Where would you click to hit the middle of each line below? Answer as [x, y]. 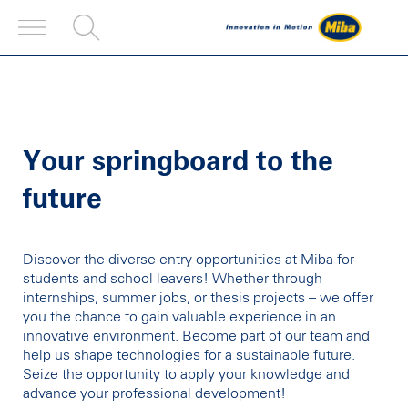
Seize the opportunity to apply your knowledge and [186, 374]
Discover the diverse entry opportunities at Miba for [189, 260]
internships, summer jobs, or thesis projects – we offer [198, 298]
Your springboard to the [178, 162]
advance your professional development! [154, 393]
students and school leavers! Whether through [173, 279]
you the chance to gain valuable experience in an [179, 317]
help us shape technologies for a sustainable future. [189, 355]
